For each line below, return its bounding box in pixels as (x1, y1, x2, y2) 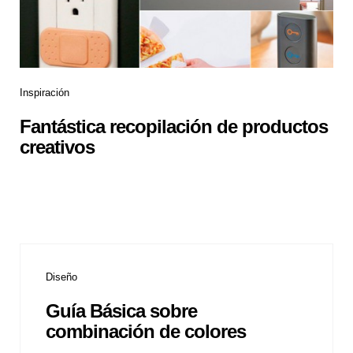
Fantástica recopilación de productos (20, 115, 328, 137)
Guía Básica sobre (46, 300, 197, 322)
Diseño (46, 270, 77, 283)
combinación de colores (46, 321, 246, 343)
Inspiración (20, 86, 69, 98)
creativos (20, 136, 95, 158)
